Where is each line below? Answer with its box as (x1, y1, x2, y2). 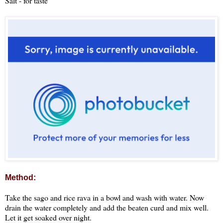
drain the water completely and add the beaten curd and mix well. (5, 202, 209, 213)
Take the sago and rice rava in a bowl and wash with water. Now (5, 192, 204, 203)
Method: (5, 173, 36, 182)
